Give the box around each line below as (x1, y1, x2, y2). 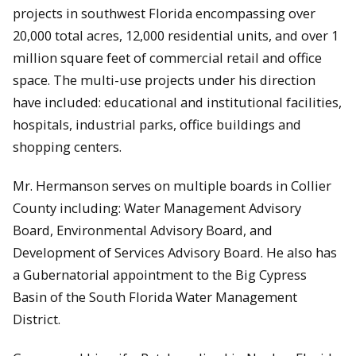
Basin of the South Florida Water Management (13, 288, 297, 307)
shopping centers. (13, 137, 122, 157)
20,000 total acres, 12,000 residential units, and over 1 (13, 26, 339, 45)
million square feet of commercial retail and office (13, 48, 322, 68)
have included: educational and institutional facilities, (13, 93, 342, 112)
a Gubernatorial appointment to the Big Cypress (13, 265, 307, 284)
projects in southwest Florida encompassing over (13, 4, 315, 23)
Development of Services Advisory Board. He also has (13, 243, 337, 262)
